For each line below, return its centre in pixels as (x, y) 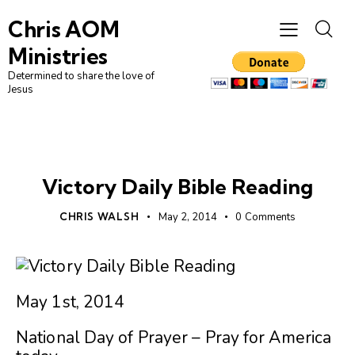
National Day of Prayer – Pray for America (174, 338)
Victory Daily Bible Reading (177, 187)
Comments (271, 218)
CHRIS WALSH (99, 217)
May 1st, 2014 (71, 302)
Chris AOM (64, 30)
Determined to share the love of (81, 76)
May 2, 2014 (187, 218)
